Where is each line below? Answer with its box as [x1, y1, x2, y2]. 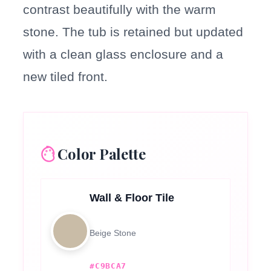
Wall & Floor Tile [90, 192, 175, 204]
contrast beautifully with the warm [23, 2, 217, 17]
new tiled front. [23, 70, 108, 84]
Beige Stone [90, 228, 137, 238]
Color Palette [57, 144, 146, 164]
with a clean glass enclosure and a [23, 47, 224, 62]
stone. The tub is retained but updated [23, 25, 244, 39]
